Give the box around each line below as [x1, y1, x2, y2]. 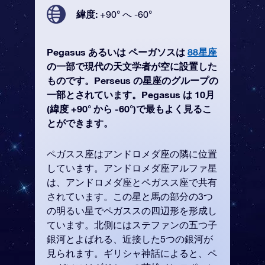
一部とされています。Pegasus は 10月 [47, 89, 215, 100]
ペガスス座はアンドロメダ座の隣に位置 [47, 148, 217, 159]
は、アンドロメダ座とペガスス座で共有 [47, 177, 217, 188]
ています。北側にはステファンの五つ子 [47, 219, 217, 230]
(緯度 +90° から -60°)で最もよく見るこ [47, 103, 212, 114]
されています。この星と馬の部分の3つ [47, 191, 213, 202]
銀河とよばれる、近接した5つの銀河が [47, 234, 213, 244]
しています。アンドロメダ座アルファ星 [47, 163, 217, 173]
